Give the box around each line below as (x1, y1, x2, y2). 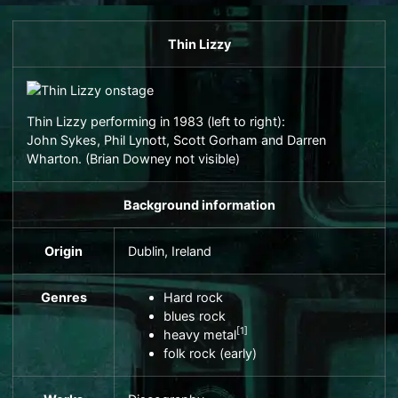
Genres (40, 289, 87, 305)
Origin (44, 243, 83, 259)
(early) (216, 345, 257, 361)
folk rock (163, 345, 216, 361)
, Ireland (164, 243, 211, 259)
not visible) (171, 151, 240, 167)
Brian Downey (90, 151, 171, 167)
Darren (287, 132, 326, 148)
